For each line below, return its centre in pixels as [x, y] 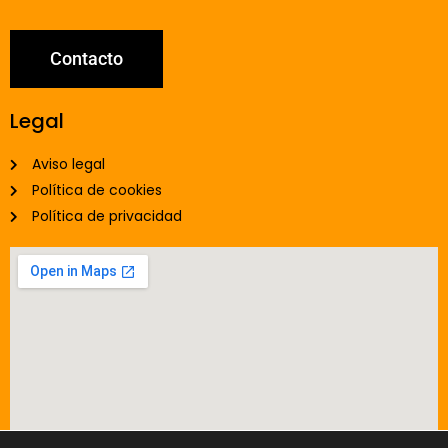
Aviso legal [68, 164]
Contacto [86, 58]
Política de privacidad [107, 216]
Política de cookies [97, 190]
